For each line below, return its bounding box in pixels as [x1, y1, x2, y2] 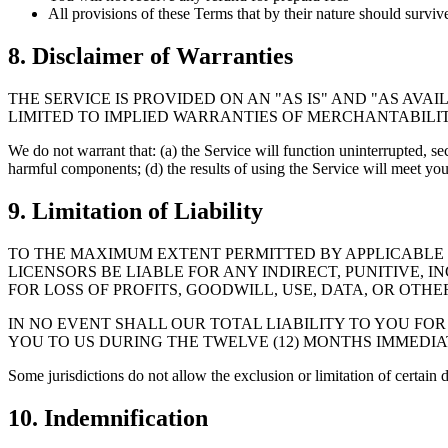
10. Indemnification [8, 404, 208, 431]
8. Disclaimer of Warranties [8, 43, 293, 70]
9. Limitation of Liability [8, 197, 263, 224]
